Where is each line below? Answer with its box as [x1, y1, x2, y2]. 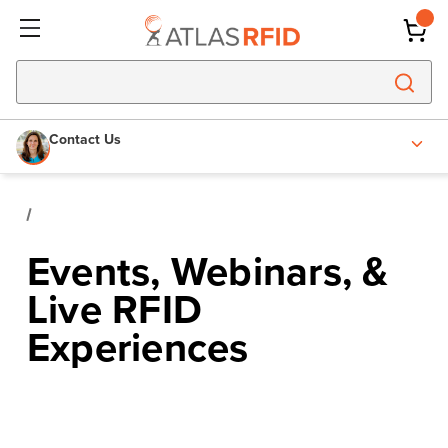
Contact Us [49, 128, 121, 149]
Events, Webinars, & [26, 242, 389, 300]
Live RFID [26, 280, 203, 338]
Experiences [26, 318, 249, 376]
